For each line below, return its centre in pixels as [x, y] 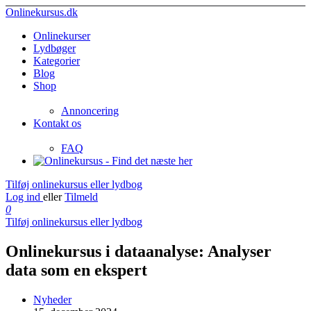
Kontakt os [57, 123]
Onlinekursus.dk [42, 12]
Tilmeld [81, 197]
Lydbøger [54, 48]
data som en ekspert [76, 270]
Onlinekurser [62, 36]
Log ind [24, 197]
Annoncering [90, 111]
